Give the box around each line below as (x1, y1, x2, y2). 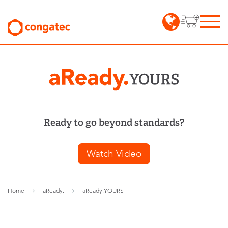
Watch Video (87, 148, 141, 160)
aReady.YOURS (82, 187, 124, 195)
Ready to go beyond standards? (44, 117, 184, 129)
